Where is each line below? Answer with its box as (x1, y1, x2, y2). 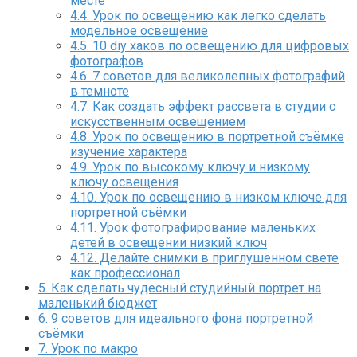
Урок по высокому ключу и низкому (89, 159, 310, 175)
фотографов (70, 53, 143, 69)
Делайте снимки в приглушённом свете (96, 249, 339, 265)
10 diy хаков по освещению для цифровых (89, 37, 349, 53)
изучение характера (70, 143, 187, 159)
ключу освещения (70, 174, 178, 190)
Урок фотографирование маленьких (96, 219, 316, 235)
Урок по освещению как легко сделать (89, 7, 326, 23)
